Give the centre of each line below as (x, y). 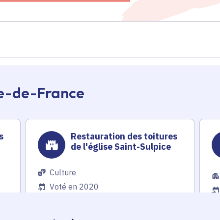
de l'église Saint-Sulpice (121, 147)
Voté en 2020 (74, 187)
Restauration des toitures (124, 137)
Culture (63, 173)
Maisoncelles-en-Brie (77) (96, 199)
